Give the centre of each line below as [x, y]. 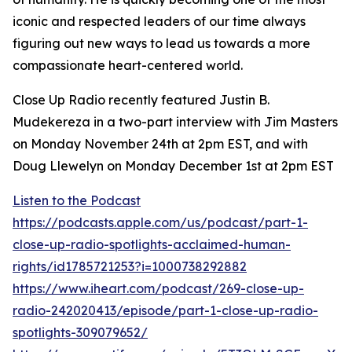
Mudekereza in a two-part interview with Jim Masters [175, 122]
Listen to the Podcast [77, 200]
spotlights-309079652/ [80, 332]
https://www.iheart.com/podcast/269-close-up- [158, 288]
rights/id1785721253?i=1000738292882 [130, 266]
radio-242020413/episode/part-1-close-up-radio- [165, 310]
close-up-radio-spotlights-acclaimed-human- [152, 244]
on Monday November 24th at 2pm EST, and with [160, 144]
